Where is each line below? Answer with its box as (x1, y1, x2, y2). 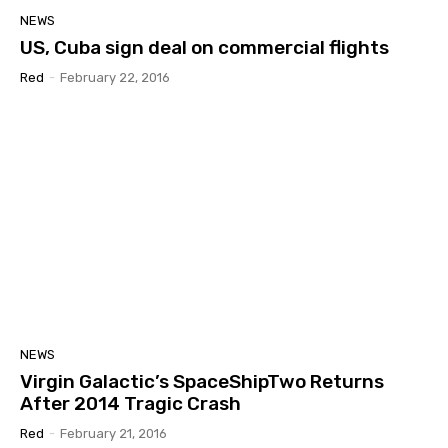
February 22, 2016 (60, 69, 170, 85)
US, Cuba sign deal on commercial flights (20, 35, 389, 59)
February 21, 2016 (60, 425, 167, 441)
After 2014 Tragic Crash (20, 391, 241, 415)
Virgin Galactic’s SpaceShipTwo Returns (20, 369, 384, 393)
